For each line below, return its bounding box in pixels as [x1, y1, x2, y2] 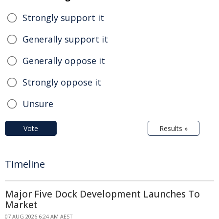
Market [5, 198, 38, 211]
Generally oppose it [22, 54, 105, 66]
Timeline [5, 157, 45, 171]
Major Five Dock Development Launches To [5, 187, 200, 200]
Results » [159, 123, 188, 133]
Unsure [22, 97, 53, 109]
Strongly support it [22, 11, 104, 23]
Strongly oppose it [22, 76, 101, 88]
